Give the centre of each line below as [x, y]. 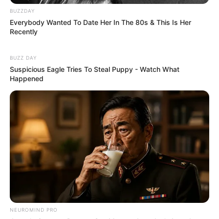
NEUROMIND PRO [34, 209]
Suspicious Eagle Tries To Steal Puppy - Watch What [95, 69]
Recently [24, 31]
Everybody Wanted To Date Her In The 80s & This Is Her [100, 22]
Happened [27, 78]
